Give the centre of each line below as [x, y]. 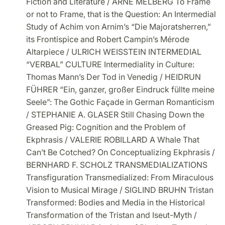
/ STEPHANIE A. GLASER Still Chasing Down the [115, 114]
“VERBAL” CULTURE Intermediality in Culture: [110, 64]
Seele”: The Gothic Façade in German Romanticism [120, 102]
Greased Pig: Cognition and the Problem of [106, 127]
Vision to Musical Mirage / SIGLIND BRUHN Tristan [120, 190]
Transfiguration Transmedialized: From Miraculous [120, 177]
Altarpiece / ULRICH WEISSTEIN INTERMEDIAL [114, 51]
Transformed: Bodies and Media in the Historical [116, 202]
